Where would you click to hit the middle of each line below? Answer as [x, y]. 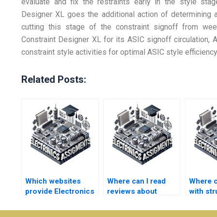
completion [45, 212]
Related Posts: [54, 79]
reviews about [132, 191]
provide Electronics [60, 191]
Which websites [53, 181]
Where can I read [136, 181]
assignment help [136, 212]
